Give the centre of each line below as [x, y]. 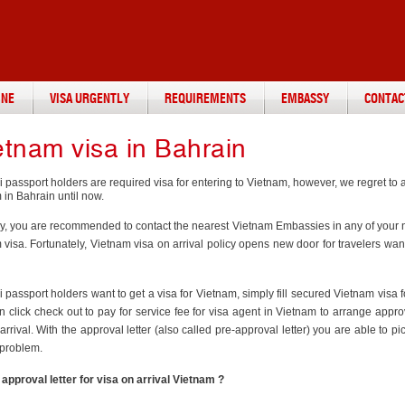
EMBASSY [305, 99]
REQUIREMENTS [205, 99]
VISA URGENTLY [89, 99]
